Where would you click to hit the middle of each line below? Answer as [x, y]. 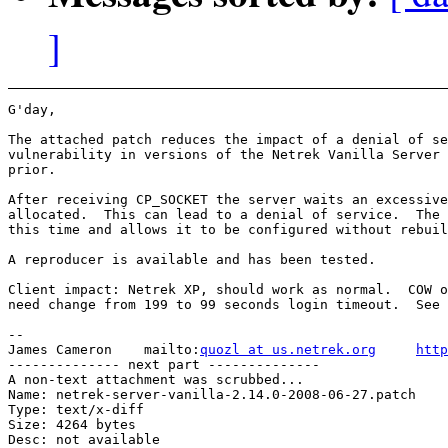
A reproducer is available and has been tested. [192, 259]
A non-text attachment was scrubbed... [156, 379]
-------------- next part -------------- [164, 364]
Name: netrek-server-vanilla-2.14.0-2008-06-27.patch [212, 394]
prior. [32, 169]
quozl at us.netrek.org [288, 349]
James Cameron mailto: [104, 349]
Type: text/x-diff [76, 409]
